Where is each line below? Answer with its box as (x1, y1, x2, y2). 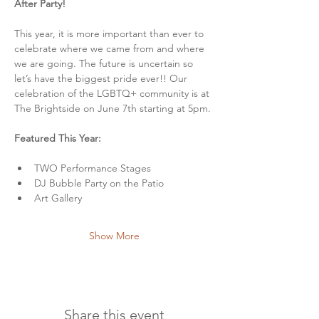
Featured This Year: (14, 131, 101, 145)
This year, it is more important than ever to (14, 26, 206, 40)
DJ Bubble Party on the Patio (34, 176, 164, 189)
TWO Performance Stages (34, 161, 151, 174)
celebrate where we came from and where (14, 41, 207, 55)
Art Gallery (34, 191, 82, 204)
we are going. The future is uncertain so (14, 56, 196, 70)
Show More (88, 229, 140, 242)
